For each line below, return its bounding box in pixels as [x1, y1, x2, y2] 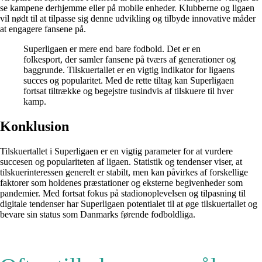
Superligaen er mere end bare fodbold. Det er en [23, 44, 201, 54]
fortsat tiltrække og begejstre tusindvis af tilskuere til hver [23, 86, 233, 96]
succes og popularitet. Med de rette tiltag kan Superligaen [23, 75, 234, 86]
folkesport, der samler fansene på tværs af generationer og [23, 54, 236, 65]
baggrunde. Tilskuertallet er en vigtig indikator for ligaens [23, 65, 235, 75]
